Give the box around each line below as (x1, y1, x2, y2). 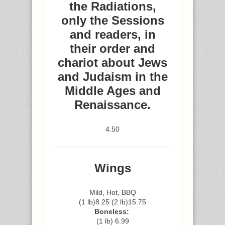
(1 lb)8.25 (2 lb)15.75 (79, 198, 146, 206)
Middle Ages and (64, 84, 161, 97)
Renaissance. (74, 98, 151, 111)
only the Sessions (61, 14, 164, 27)
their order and (70, 42, 155, 55)
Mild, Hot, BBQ (89, 188, 136, 196)
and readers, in (69, 28, 156, 41)
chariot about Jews (58, 56, 167, 69)
